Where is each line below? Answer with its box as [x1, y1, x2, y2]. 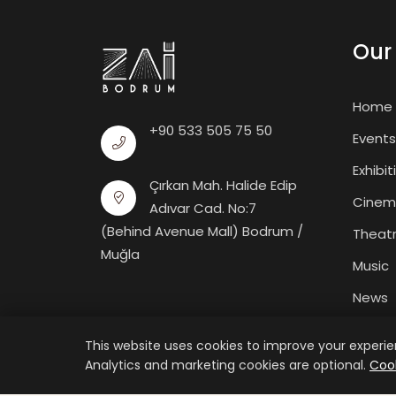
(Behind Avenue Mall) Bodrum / [101, 222, 303, 240]
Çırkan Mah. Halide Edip [149, 176, 297, 194]
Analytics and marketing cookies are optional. [85, 356, 369, 374]
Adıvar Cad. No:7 [149, 199, 256, 217]
